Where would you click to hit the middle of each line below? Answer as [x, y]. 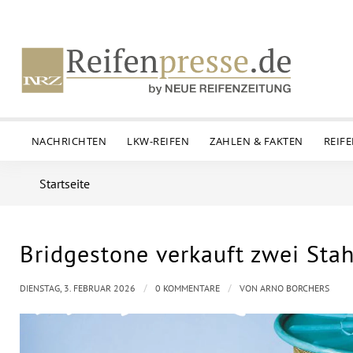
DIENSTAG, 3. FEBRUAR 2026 [78, 288]
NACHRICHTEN [69, 141]
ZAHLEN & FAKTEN [256, 141]
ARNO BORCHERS [295, 288]
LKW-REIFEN [158, 141]
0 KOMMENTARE [188, 288]
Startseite [65, 184]
